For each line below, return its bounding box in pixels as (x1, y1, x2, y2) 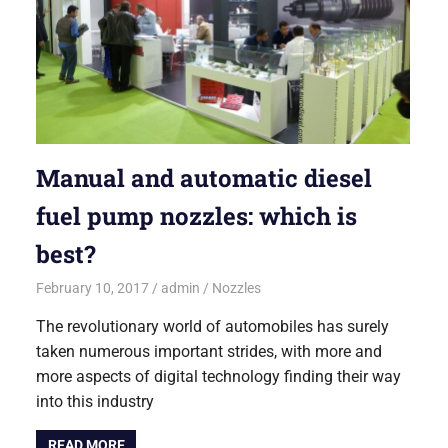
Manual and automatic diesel (36, 162, 373, 195)
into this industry (36, 391, 155, 411)
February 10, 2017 (36, 279, 150, 296)
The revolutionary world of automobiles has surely (36, 316, 390, 336)
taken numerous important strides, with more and (36, 341, 383, 361)
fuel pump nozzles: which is (36, 200, 358, 233)
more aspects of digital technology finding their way (36, 366, 402, 386)
